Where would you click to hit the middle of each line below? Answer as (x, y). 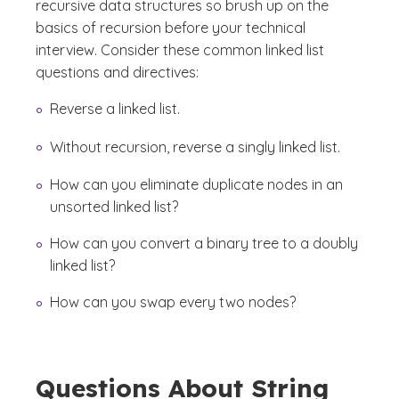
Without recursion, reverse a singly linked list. (195, 147)
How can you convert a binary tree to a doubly (204, 244)
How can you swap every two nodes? (173, 302)
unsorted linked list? (114, 207)
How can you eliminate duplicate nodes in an (196, 185)
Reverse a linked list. (115, 109)
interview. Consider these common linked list (180, 50)
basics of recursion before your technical (171, 28)
